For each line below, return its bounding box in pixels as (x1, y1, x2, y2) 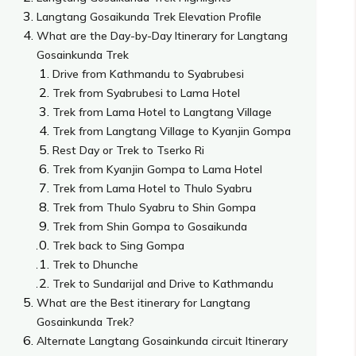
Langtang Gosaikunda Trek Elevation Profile (37, 9, 262, 24)
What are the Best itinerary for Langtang (37, 295, 251, 310)
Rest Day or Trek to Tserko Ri (52, 142, 205, 157)
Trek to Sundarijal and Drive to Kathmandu (52, 276, 274, 291)
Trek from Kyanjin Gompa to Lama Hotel (52, 161, 263, 176)
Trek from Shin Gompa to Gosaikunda (52, 219, 248, 234)
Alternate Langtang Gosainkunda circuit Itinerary (37, 333, 288, 348)
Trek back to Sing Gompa (52, 238, 185, 253)
